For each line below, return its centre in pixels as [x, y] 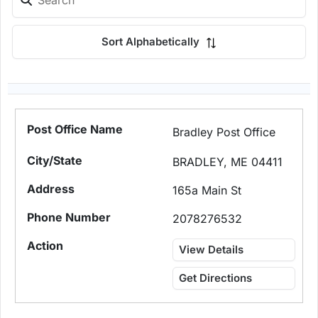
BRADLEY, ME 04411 [228, 162]
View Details [212, 250]
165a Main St [207, 191]
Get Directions [216, 278]
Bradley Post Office [224, 132]
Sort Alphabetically [152, 42]
